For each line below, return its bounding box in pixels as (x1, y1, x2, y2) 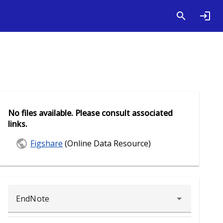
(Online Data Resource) (63, 137, 151, 149)
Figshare (30, 137, 63, 149)
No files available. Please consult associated (8, 108, 173, 119)
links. (8, 118, 27, 130)
